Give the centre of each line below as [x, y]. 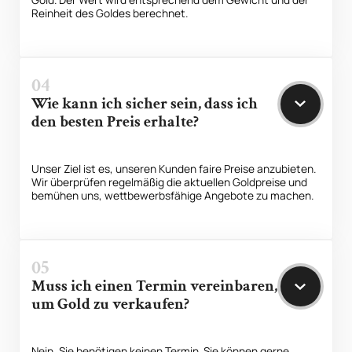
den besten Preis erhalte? [115, 121]
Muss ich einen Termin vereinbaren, [155, 286]
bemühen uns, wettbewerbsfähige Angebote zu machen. [173, 196]
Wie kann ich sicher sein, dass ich [145, 103]
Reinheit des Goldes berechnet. [110, 13]
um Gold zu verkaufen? [111, 304]
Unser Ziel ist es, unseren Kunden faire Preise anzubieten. [174, 169]
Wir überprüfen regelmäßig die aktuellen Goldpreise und [170, 182]
